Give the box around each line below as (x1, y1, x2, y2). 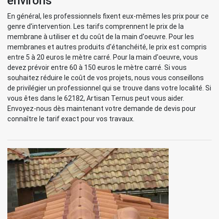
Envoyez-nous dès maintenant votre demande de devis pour (7, 105, 196, 112)
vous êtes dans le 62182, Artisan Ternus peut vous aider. (7, 94, 184, 102)
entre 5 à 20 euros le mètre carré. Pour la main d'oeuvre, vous (7, 53, 198, 61)
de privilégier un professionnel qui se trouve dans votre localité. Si (7, 84, 211, 92)
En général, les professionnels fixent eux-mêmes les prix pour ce (7, 12, 209, 20)
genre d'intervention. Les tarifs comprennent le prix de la (7, 22, 184, 30)
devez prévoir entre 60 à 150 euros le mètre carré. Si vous (7, 64, 187, 71)
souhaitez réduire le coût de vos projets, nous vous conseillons (7, 74, 204, 82)
